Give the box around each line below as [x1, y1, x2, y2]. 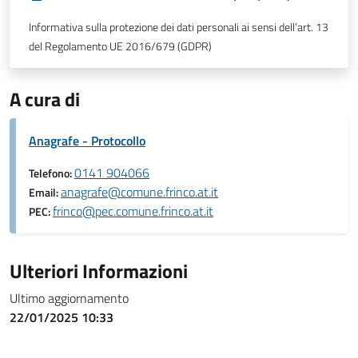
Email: [29, 184, 61, 201]
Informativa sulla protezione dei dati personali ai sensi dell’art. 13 [29, 18, 328, 36]
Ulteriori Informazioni [10, 257, 188, 285]
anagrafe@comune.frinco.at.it [61, 182, 218, 201]
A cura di [10, 85, 80, 113]
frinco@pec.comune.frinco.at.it [53, 201, 213, 221]
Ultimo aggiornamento [10, 288, 129, 308]
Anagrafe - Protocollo [29, 131, 145, 150]
